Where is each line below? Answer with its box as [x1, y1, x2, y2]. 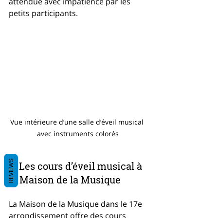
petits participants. [9, 8, 78, 18]
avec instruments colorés [37, 128, 119, 138]
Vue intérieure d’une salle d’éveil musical [10, 117, 145, 127]
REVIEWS [7, 158, 15, 183]
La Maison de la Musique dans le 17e [9, 198, 144, 209]
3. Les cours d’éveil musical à [9, 159, 145, 172]
